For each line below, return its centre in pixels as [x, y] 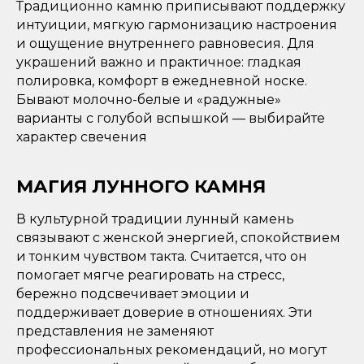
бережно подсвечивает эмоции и [133, 294]
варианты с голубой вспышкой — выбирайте [171, 119]
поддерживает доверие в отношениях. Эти [165, 313]
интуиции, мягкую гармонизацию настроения [177, 25]
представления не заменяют [115, 331]
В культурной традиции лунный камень [155, 219]
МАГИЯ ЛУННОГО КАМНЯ [141, 187]
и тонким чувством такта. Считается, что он [162, 257]
